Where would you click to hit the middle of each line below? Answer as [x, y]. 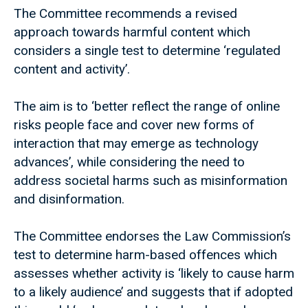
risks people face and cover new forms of [134, 125]
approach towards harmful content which [132, 32]
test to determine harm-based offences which [145, 255]
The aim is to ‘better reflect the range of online [147, 107]
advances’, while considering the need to [129, 162]
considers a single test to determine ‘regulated [147, 51]
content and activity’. [72, 69]
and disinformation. [69, 199]
